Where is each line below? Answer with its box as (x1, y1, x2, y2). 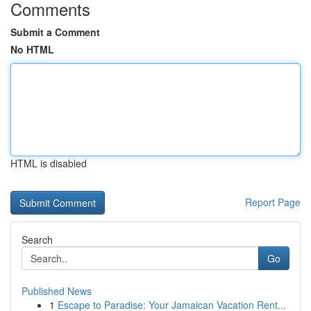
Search (22, 233, 53, 246)
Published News (22, 284, 92, 298)
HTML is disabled (10, 156, 87, 170)
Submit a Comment (10, 25, 100, 39)
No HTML (10, 42, 54, 56)
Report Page (245, 195, 301, 209)
